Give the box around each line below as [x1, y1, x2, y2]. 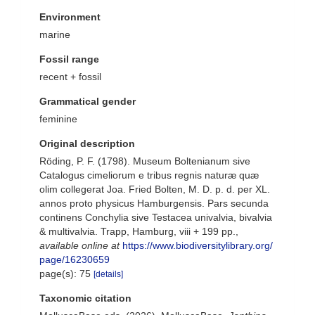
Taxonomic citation [39, 292, 131, 304]
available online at [39, 240, 120, 251]
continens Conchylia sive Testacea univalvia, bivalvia [39, 212, 272, 223]
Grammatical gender [39, 96, 136, 107]
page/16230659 [39, 254, 110, 265]
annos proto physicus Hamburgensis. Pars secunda [39, 198, 269, 209]
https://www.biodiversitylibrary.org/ [122, 240, 273, 251]
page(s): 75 [39, 268, 94, 279]
